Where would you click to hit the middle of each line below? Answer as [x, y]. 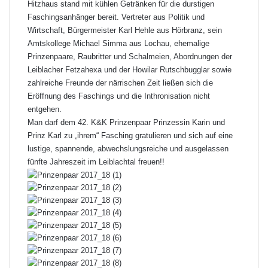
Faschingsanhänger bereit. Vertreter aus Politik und [116, 17]
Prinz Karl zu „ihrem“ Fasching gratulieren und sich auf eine [130, 135]
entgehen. [45, 109]
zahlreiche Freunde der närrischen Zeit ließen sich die [120, 83]
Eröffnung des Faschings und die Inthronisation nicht [119, 96]
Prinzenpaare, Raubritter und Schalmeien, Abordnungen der [130, 57]
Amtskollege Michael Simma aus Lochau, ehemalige [118, 43]
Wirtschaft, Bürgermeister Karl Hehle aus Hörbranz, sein [125, 30]
